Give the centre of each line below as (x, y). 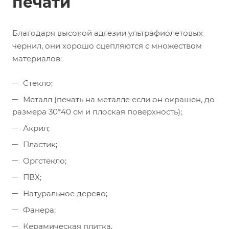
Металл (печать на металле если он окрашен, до (119, 100)
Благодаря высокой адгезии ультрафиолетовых (108, 33)
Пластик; (40, 145)
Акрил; (36, 128)
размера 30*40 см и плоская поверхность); (97, 112)
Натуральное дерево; (65, 194)
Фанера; (39, 210)
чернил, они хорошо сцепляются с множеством (107, 46)
